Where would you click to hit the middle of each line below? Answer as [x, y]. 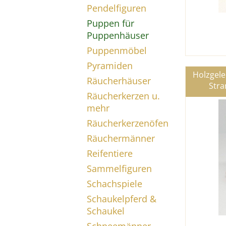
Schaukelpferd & [122, 199]
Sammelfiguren [119, 168]
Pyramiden [110, 66]
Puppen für [110, 23]
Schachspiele [115, 184]
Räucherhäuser [119, 81]
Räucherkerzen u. [123, 96]
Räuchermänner [121, 138]
